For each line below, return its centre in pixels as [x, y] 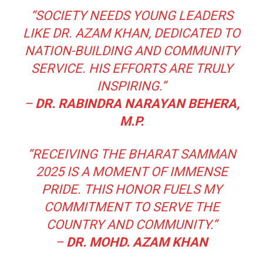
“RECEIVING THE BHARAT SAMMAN [131, 154]
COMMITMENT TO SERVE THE [131, 207]
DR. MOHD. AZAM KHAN [137, 242]
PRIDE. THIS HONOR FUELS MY [131, 189]
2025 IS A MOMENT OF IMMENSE [131, 171]
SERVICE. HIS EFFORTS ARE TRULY [131, 68]
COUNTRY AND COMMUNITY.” [131, 224]
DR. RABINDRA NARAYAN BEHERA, [137, 103]
